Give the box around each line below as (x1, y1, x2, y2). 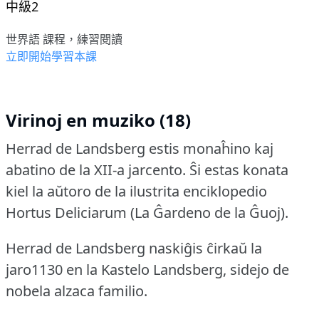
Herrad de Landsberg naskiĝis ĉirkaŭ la (6, 239, 262, 258)
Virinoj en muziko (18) (6, 108, 191, 132)
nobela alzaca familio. (6, 281, 147, 301)
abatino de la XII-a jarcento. (6, 160, 186, 180)
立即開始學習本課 (6, 48, 97, 65)
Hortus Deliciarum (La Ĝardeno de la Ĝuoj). (6, 203, 288, 223)
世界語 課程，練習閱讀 (6, 31, 122, 48)
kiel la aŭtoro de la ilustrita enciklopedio (6, 182, 267, 202)
